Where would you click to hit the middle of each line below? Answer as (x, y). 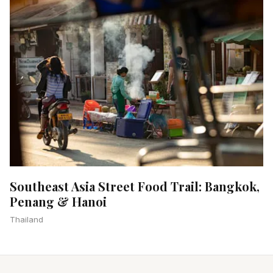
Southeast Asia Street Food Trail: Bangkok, (135, 186)
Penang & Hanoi (58, 201)
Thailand (27, 219)
